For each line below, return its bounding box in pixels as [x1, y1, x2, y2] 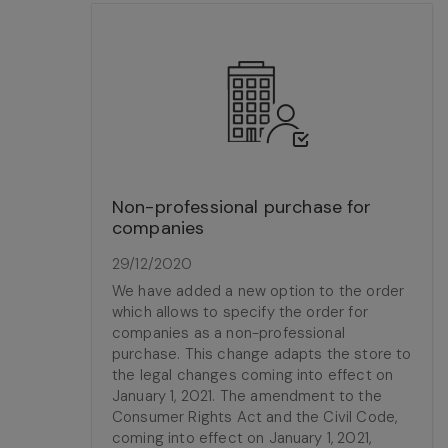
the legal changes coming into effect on [112, 365, 394, 385]
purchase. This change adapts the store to [112, 344, 412, 364]
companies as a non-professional [112, 323, 345, 343]
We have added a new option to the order [112, 281, 405, 301]
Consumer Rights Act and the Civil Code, [112, 407, 398, 427]
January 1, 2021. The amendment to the [112, 386, 382, 406]
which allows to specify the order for [112, 302, 368, 322]
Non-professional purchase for [112, 195, 372, 219]
